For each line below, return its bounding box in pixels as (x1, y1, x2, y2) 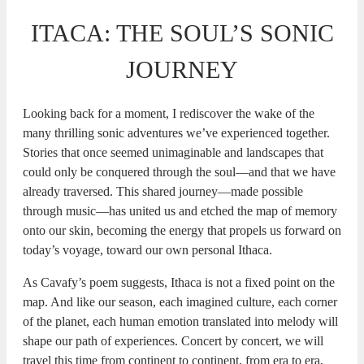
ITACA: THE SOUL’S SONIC (30, 19, 334, 46)
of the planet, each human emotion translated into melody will (23, 314, 338, 328)
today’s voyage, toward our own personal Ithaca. (23, 242, 272, 257)
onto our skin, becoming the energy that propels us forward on (23, 223, 341, 237)
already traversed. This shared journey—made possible (23, 184, 303, 198)
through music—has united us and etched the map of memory (23, 203, 337, 218)
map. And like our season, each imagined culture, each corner (23, 294, 337, 309)
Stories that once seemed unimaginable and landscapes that (23, 145, 323, 159)
